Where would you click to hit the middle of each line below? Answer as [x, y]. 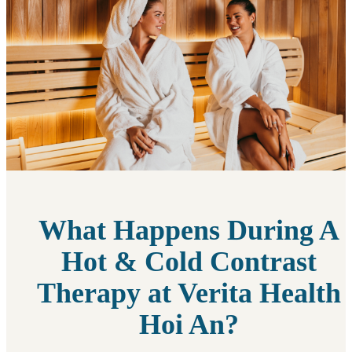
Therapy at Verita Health [189, 293]
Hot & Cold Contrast [189, 261]
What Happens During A [189, 230]
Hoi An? [189, 324]
